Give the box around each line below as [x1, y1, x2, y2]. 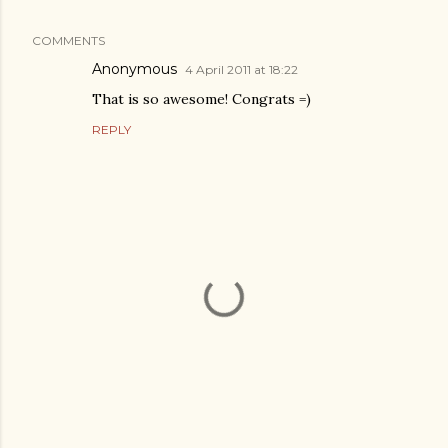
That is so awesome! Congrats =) [92, 90, 311, 108]
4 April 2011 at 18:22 [185, 62, 298, 77]
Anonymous [92, 60, 177, 78]
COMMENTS [32, 33, 105, 48]
